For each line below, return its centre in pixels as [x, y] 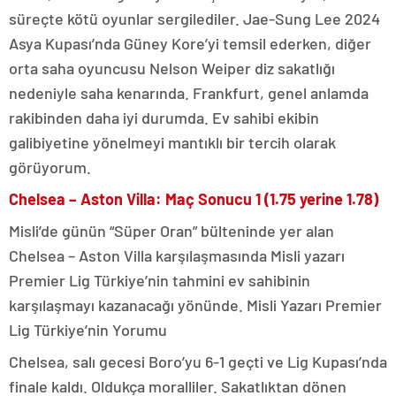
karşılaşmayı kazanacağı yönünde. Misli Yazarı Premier [195, 305]
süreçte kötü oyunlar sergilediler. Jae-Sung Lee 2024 [194, 18]
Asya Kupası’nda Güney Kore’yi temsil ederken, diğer [190, 43]
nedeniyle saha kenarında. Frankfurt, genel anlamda [189, 92]
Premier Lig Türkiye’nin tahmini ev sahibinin [160, 280]
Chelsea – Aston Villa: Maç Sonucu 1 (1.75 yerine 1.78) [194, 198]
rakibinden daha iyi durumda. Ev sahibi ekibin [164, 117]
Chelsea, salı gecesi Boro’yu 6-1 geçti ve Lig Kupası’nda [198, 361]
